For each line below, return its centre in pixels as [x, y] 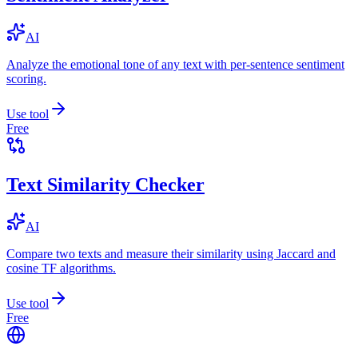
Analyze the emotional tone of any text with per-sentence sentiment [175, 65]
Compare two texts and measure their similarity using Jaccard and [171, 254]
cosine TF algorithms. [61, 268]
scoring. [26, 79]
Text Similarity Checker [105, 185]
